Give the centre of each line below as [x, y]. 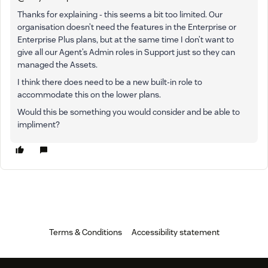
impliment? [39, 124]
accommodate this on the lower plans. [89, 94]
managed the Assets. [58, 64]
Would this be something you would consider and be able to [129, 112]
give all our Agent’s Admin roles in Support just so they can [126, 52]
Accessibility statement [175, 232]
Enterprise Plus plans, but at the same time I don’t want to [126, 39]
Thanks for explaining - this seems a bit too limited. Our [120, 14]
